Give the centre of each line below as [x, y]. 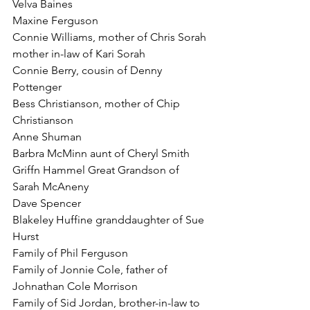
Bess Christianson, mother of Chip [98, 103]
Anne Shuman [47, 136]
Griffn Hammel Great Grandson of [97, 170]
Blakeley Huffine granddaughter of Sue [110, 219]
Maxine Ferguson [55, 20]
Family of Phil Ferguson [70, 253]
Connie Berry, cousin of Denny [89, 70]
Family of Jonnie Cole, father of [91, 269]
